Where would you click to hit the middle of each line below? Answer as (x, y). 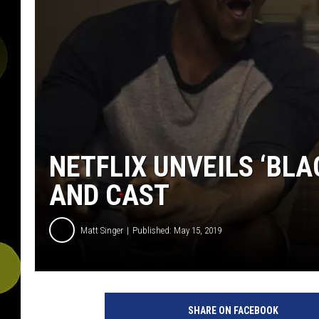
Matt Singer (102, 230)
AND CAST (109, 196)
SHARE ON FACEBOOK (233, 311)
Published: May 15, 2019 (177, 230)
